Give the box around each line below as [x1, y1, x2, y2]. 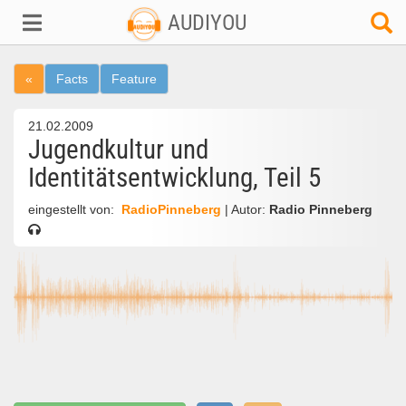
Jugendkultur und [28, 134, 208, 165]
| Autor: [225, 203, 269, 217]
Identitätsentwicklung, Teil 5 [28, 162, 321, 193]
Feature [111, 72, 157, 86]
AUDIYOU [161, 10, 246, 35]
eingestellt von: [28, 203, 118, 217]
